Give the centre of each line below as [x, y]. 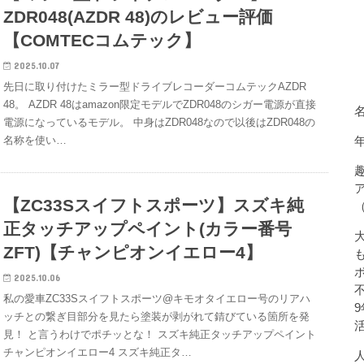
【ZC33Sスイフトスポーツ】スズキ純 [154, 206]
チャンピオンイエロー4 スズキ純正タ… [98, 353]
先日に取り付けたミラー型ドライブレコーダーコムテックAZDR [155, 86]
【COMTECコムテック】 [102, 40]
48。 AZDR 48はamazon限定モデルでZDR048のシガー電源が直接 [160, 104]
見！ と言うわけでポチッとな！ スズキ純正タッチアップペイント [160, 335]
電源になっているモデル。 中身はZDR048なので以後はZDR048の [160, 122]
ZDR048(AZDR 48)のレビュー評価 [139, 16]
